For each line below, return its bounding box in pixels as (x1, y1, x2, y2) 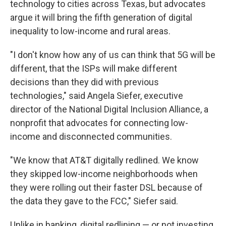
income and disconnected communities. (10, 131, 172, 142)
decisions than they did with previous (10, 77, 159, 87)
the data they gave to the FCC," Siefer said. (10, 196, 178, 206)
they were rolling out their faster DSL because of (10, 182, 203, 193)
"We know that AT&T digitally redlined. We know (10, 155, 199, 165)
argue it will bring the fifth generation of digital (10, 12, 192, 23)
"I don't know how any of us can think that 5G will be (10, 49, 215, 60)
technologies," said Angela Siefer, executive (10, 90, 183, 101)
